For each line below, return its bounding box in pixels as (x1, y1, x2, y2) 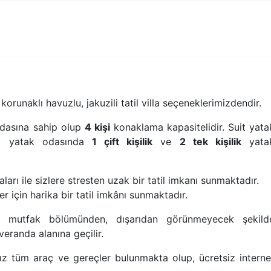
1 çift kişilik (91, 135, 153, 148)
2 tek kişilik (179, 135, 241, 148)
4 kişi (84, 121, 110, 134)
